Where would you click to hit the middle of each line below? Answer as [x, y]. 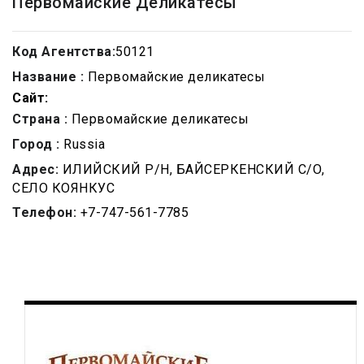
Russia [82, 144]
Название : [48, 77]
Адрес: [35, 169]
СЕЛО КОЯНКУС [63, 188]
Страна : [40, 119]
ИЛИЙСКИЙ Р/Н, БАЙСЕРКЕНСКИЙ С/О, [192, 169]
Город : [36, 144]
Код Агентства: [64, 52]
